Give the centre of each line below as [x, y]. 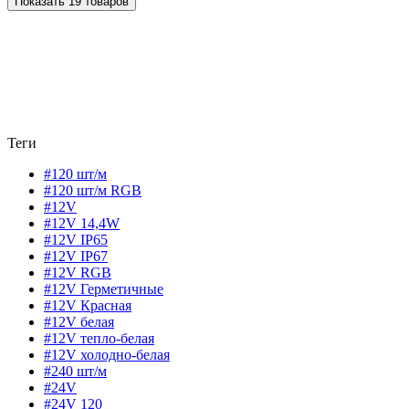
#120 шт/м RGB [93, 191]
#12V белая [79, 322]
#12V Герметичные [104, 289]
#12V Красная [88, 306]
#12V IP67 [76, 257]
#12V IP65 [76, 240]
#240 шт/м [75, 372]
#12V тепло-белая [99, 339]
